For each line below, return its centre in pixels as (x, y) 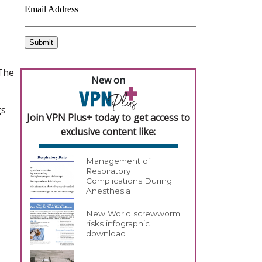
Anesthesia (108, 191)
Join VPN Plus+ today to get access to (108, 117)
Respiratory (108, 171)
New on (108, 80)
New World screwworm (133, 214)
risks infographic (118, 224)
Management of (118, 161)
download (106, 234)
